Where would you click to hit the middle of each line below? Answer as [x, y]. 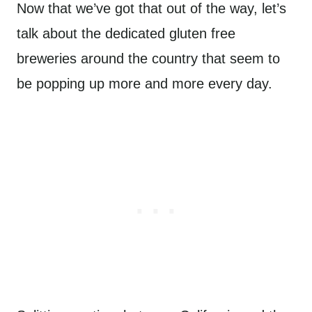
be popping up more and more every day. [147, 84]
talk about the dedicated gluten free [126, 33]
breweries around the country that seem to [148, 58]
